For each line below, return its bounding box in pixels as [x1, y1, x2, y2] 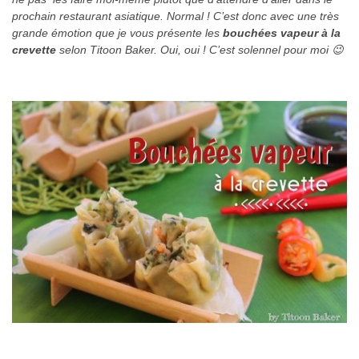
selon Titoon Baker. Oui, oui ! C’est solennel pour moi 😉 [56, 43, 344, 56]
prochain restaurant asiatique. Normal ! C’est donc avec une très [12, 10, 339, 22]
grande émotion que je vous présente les [12, 26, 223, 39]
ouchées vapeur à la [230, 26, 341, 39]
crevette [12, 43, 56, 56]
